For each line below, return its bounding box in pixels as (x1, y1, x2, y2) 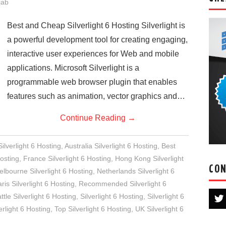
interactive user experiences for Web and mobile (7, 49, 179, 58)
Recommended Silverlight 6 (79, 180, 166, 188)
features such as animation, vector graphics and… (7, 92, 185, 100)
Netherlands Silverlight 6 (97, 167, 175, 175)
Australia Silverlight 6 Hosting (64, 142, 157, 150)
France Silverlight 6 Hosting (23, 154, 111, 162)
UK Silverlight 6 (135, 205, 184, 213)
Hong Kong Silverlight (115, 154, 184, 162)
